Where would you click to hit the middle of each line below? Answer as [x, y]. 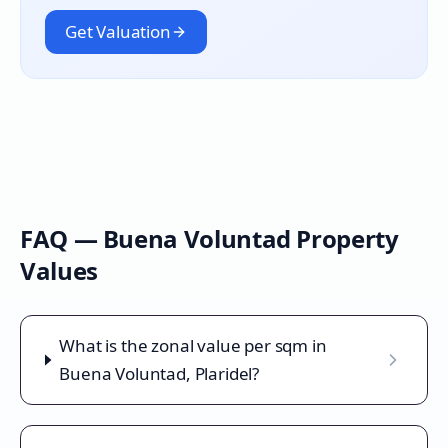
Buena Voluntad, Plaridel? [159, 373]
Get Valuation [118, 31]
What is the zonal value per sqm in [193, 345]
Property [344, 238]
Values [59, 270]
